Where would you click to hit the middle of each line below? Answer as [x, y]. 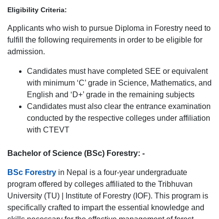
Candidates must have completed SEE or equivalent [117, 71]
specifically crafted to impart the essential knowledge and [106, 208]
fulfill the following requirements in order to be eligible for [105, 40]
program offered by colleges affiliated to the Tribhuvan [100, 184]
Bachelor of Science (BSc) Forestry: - [76, 153]
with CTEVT [48, 130]
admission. [26, 52]
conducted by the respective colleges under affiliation [119, 118]
